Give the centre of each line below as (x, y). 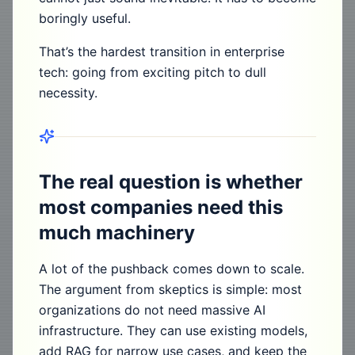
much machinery (117, 233)
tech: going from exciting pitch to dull (153, 72)
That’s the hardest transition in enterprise (162, 52)
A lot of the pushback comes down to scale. (172, 269)
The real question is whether (171, 182)
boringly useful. (85, 18)
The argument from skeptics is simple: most (170, 289)
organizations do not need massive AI (152, 310)
